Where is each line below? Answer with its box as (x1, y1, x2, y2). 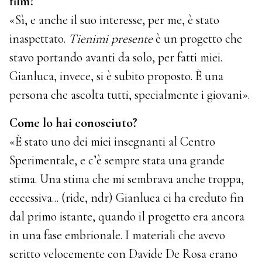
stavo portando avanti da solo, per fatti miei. (9, 49, 223, 65)
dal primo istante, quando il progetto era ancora (9, 208, 245, 224)
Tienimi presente (68, 30, 153, 46)
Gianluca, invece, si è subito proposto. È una (9, 68, 224, 84)
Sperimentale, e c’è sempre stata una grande (9, 152, 225, 168)
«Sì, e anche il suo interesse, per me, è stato (9, 12, 220, 27)
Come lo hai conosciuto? (9, 115, 138, 130)
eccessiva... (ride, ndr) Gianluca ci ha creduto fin (9, 189, 244, 205)
